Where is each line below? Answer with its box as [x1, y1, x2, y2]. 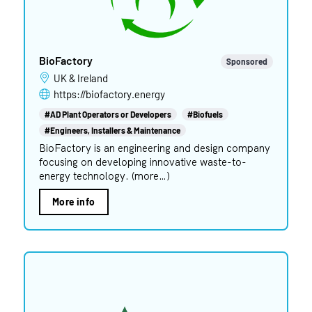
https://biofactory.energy [53, 87, 165, 100]
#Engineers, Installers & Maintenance [44, 125, 180, 135]
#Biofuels [187, 109, 223, 119]
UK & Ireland [60, 71, 108, 84]
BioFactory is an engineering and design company [38, 141, 270, 155]
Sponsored [226, 56, 268, 66]
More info [52, 195, 95, 208]
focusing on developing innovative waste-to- [38, 155, 247, 169]
